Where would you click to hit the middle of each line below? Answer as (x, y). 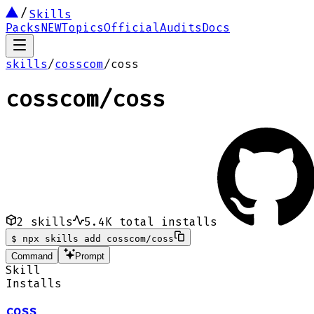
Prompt (90, 256)
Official (132, 28)
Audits (181, 28)
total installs (165, 221)
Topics (83, 28)
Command (32, 256)
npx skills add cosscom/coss (98, 238)
